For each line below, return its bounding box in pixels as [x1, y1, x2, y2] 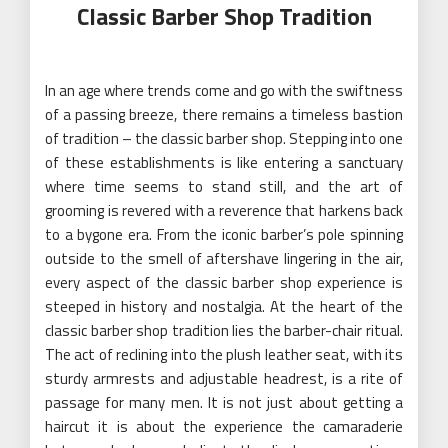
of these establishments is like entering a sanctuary [45, 150, 403, 174]
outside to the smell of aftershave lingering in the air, [45, 246, 403, 270]
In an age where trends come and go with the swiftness [45, 78, 403, 102]
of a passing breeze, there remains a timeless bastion [45, 102, 403, 126]
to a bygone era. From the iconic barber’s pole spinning [45, 222, 403, 246]
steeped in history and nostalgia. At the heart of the [45, 294, 403, 318]
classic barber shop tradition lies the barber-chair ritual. [45, 318, 403, 342]
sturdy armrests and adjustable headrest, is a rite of [45, 366, 403, 390]
